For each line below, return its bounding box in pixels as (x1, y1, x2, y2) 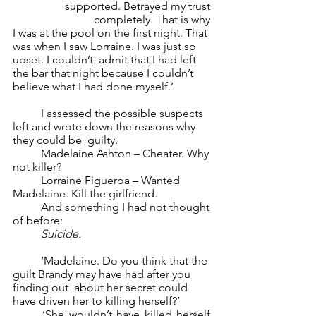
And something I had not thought (13, 200, 41, 214)
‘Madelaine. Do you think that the (13, 254, 41, 267)
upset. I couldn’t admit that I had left (13, 53, 199, 66)
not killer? (13, 160, 64, 174)
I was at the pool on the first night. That (13, 26, 210, 39)
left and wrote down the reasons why (13, 120, 198, 133)
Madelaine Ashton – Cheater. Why (13, 147, 41, 160)
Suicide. (41, 227, 84, 241)
